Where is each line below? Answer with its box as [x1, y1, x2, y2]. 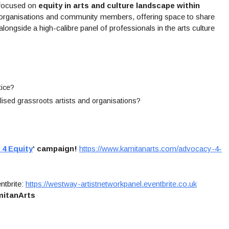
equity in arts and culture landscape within [38, 1, 200, 10]
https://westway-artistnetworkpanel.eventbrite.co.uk [25, 179, 197, 188]
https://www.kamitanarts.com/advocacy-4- [79, 144, 222, 153]
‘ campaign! [32, 144, 77, 153]
